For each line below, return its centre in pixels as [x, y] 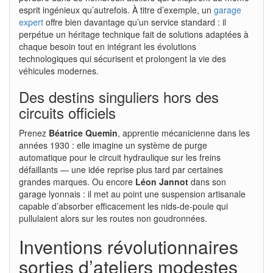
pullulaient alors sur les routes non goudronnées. [113, 218]
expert [31, 22]
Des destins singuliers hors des [119, 96]
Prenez [34, 133]
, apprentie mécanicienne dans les [184, 133]
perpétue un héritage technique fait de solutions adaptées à [134, 34]
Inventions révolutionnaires [129, 246]
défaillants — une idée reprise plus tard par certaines [121, 169]
